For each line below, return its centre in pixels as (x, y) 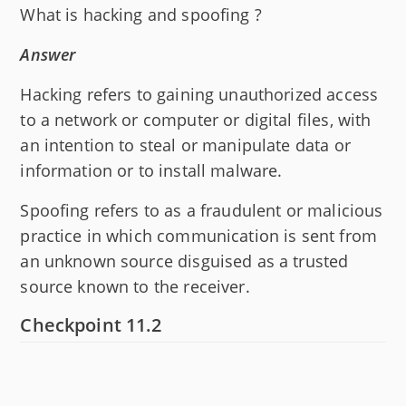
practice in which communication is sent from (198, 235)
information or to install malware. (151, 170)
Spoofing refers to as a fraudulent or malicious (202, 210)
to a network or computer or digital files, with (196, 119)
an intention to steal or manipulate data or (185, 145)
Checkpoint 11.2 (91, 324)
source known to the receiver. (135, 286)
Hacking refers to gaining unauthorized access (199, 94)
